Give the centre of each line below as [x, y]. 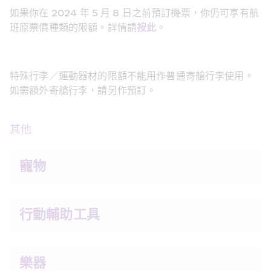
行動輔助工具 [60, 215]
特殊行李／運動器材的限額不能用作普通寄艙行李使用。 [132, 76]
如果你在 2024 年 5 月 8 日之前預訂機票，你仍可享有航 [134, 13]
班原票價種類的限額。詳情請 [73, 28]
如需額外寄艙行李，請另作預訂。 [83, 90]
